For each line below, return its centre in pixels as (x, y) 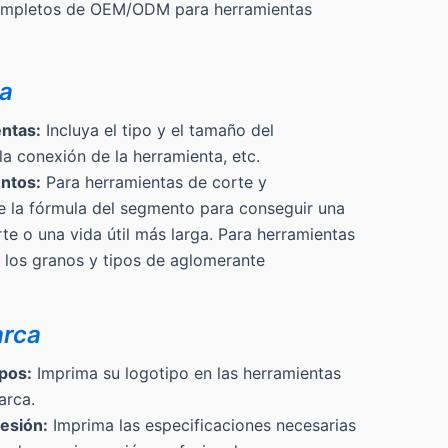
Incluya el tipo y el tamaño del (157, 130)
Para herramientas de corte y (154, 182)
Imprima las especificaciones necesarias (202, 425)
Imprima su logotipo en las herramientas (186, 373)
